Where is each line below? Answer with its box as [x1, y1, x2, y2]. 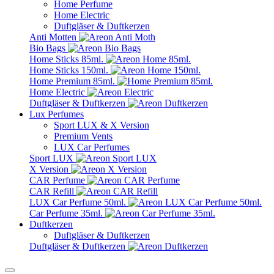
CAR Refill [29, 186, 76, 196]
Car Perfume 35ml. [29, 208, 105, 218]
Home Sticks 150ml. [29, 65, 111, 75]
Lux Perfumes [29, 109, 84, 119]
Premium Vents [54, 131, 113, 141]
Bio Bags [29, 43, 68, 53]
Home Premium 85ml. [29, 76, 117, 86]
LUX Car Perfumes [54, 142, 130, 152]
